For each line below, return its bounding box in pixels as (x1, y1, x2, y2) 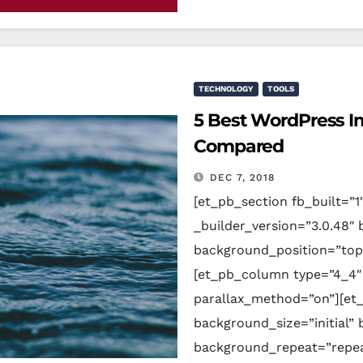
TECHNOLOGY (199, 84, 254, 93)
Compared (194, 135, 284, 157)
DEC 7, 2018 (210, 172, 275, 183)
